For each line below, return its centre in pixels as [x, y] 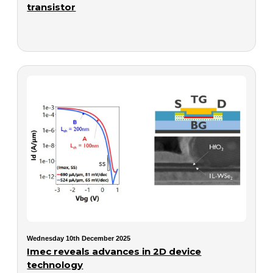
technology [55, 264]
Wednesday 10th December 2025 [79, 238]
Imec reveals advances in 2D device [114, 251]
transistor [51, 7]
